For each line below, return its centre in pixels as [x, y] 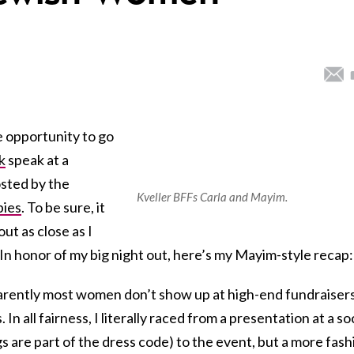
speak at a [37, 159]
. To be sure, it [63, 207]
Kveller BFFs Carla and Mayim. [212, 196]
